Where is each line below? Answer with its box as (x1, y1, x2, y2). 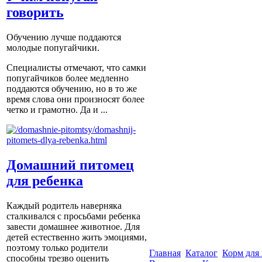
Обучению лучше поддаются (6, 32, 121, 43)
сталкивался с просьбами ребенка (6, 211, 140, 222)
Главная (149, 248, 181, 258)
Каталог (185, 248, 218, 258)
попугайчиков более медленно (6, 73, 129, 84)
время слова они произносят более (6, 94, 144, 105)
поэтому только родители (6, 243, 108, 253)
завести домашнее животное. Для (6, 222, 140, 232)
